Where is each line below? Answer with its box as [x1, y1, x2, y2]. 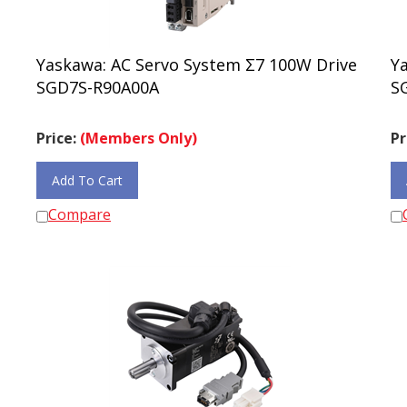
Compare [48, 196, 111, 216]
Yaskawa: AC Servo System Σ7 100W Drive [36, 45, 357, 67]
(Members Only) [80, 120, 197, 140]
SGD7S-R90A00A [36, 68, 159, 90]
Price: [36, 120, 80, 140]
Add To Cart [52, 164, 123, 181]
